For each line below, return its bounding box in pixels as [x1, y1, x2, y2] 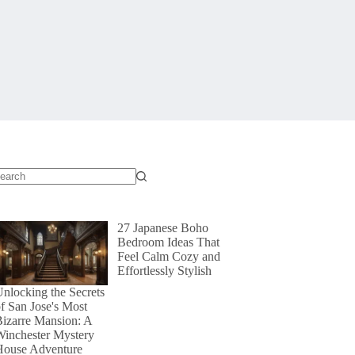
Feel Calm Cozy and [117, 250, 221, 263]
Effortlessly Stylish [117, 264, 212, 277]
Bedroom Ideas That [117, 235, 220, 249]
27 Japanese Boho [117, 221, 209, 235]
